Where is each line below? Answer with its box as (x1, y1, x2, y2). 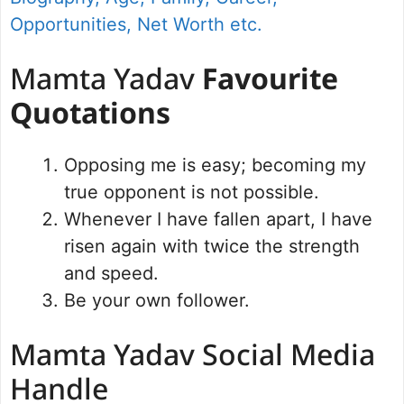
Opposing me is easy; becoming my (64, 153, 366, 176)
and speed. (64, 262, 159, 284)
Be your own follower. (64, 289, 250, 311)
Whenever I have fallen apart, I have (64, 207, 372, 230)
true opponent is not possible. (64, 180, 319, 203)
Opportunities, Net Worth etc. (10, 13, 262, 35)
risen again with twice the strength (64, 234, 360, 257)
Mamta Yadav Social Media (10, 338, 375, 377)
